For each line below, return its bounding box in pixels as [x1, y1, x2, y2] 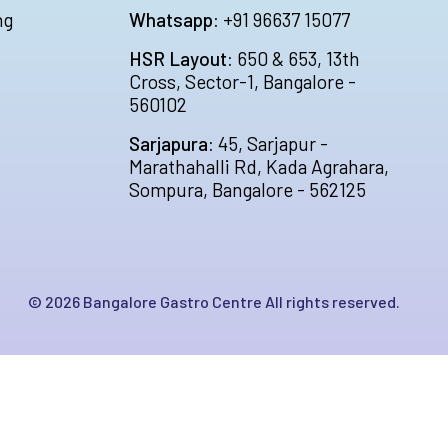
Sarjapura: [129, 132, 214, 156]
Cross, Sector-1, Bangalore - [129, 70, 356, 94]
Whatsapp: [129, 8, 219, 32]
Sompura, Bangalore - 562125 [129, 178, 366, 202]
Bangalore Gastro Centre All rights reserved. [80, 292, 400, 312]
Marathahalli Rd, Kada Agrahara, [129, 155, 389, 179]
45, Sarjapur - [214, 132, 328, 156]
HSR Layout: [129, 47, 233, 71]
